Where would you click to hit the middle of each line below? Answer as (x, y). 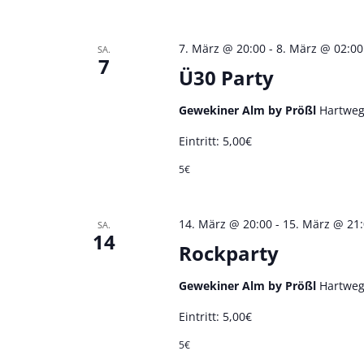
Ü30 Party (226, 77)
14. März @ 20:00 (225, 223)
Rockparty (228, 253)
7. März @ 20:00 (222, 48)
